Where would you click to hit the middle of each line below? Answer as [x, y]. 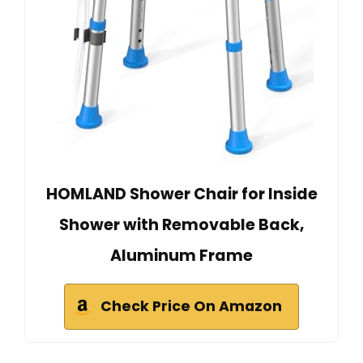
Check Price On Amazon [191, 306]
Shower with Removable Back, [181, 224]
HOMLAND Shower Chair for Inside [181, 194]
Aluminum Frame [181, 255]
